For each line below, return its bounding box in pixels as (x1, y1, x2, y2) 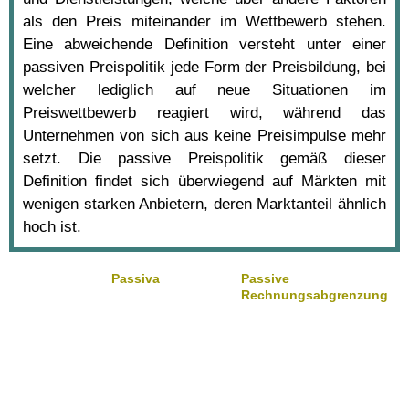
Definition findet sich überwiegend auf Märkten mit (23, 172, 386, 190)
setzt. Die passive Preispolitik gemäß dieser (23, 149, 386, 167)
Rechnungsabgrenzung (240, 287, 388, 302)
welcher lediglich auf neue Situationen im (23, 80, 386, 99)
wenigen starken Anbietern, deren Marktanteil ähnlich (23, 194, 386, 213)
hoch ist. (23, 217, 81, 236)
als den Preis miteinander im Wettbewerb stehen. (23, 12, 386, 30)
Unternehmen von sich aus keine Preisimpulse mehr (23, 126, 386, 144)
